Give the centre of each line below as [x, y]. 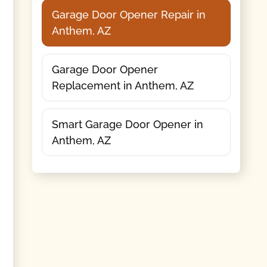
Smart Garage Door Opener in [127, 124]
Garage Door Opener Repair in [128, 14]
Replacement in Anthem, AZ [122, 85]
